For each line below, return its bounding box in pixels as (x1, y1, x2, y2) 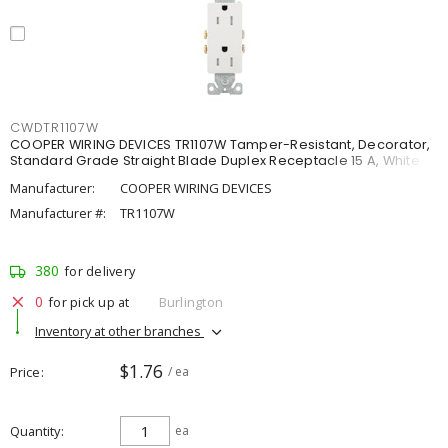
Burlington (158, 292, 223, 311)
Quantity (10, 422, 60, 440)
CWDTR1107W (10, 119, 99, 136)
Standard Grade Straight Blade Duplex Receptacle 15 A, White (10, 152, 420, 169)
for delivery (64, 262, 135, 280)
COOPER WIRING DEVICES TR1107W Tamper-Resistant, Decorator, (10, 136, 431, 153)
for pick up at (48, 292, 130, 311)
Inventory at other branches (35, 321, 204, 340)
